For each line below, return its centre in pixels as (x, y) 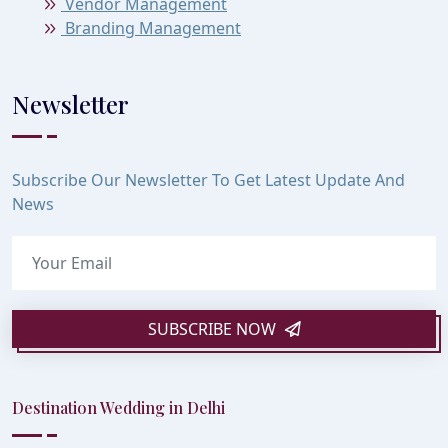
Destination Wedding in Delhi (118, 407)
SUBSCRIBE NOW (213, 328)
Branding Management (151, 27)
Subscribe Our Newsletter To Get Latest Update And (208, 179)
